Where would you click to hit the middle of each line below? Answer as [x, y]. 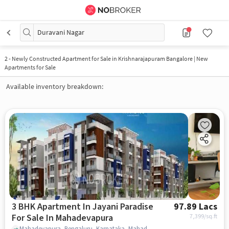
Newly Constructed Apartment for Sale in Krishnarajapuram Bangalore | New [110, 59]
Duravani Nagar [61, 32]
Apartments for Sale [30, 67]
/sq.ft [211, 217]
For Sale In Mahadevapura [79, 218]
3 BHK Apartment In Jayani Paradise [82, 207]
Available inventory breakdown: [55, 86]
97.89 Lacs [196, 207]
